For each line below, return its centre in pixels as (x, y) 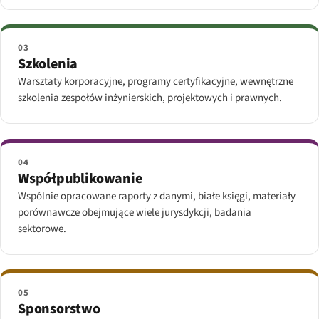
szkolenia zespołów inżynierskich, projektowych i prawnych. (150, 98)
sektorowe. (42, 229)
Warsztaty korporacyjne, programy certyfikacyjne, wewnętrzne (156, 82)
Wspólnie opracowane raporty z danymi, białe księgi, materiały (157, 196)
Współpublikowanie (80, 178)
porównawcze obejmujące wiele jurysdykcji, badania (135, 212)
